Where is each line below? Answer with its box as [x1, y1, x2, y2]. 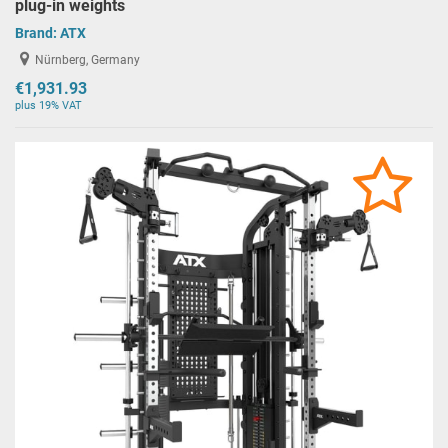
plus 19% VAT [15, 99, 82, 113]
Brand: [15, 25, 60, 42]
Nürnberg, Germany [35, 52, 141, 67]
